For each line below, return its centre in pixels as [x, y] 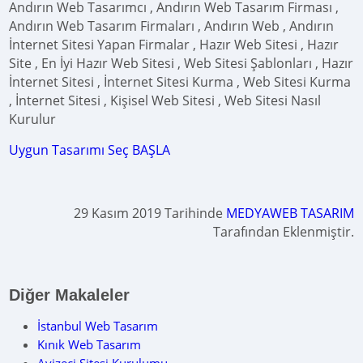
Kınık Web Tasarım [90, 344]
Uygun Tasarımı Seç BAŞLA [90, 150]
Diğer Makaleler [70, 295]
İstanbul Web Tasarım [98, 326]
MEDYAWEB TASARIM [290, 213]
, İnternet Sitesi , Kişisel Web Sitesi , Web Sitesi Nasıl [165, 100]
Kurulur [33, 119]
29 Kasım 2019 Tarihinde [149, 213]
